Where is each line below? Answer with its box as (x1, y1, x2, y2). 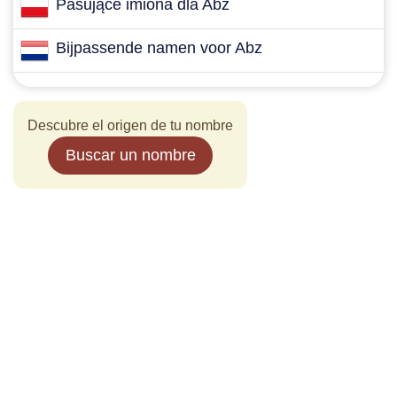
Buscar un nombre (65, 146, 196, 164)
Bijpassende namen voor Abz (56, 39, 262, 57)
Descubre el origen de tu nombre (27, 118, 233, 133)
